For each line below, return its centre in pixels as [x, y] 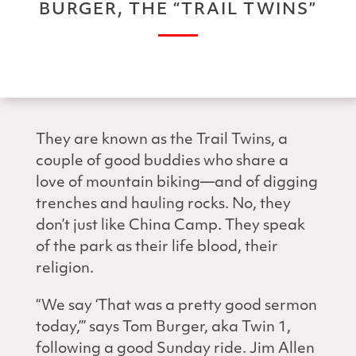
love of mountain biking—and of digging [177, 184]
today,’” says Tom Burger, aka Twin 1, [163, 328]
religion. [66, 269]
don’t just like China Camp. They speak [170, 226]
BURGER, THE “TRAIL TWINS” [178, 11]
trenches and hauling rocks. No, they [163, 205]
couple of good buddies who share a [162, 162]
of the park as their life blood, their [157, 248]
